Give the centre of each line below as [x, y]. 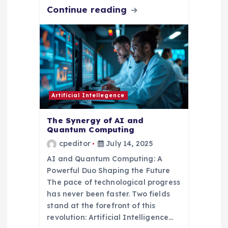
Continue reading [88, 10]
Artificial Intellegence [88, 95]
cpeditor [75, 144]
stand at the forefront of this [101, 206]
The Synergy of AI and [95, 121]
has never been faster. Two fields [108, 194]
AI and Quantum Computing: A [105, 159]
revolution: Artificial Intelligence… [110, 218]
